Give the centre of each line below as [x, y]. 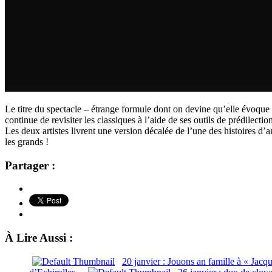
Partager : [30, 165]
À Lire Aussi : [39, 237]
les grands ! [27, 141]
